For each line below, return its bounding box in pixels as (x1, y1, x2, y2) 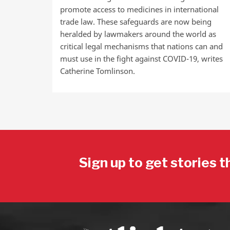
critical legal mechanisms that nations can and (60, 41, 223, 51)
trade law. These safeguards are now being (60, 16, 212, 27)
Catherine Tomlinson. (60, 66, 135, 76)
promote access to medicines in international (60, 4, 219, 14)
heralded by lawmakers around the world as (60, 29, 216, 39)
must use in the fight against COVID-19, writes (60, 53, 223, 64)
